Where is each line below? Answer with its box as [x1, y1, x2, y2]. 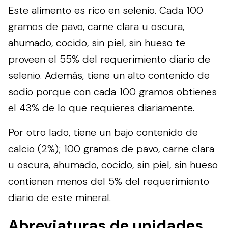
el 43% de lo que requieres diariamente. [8, 101, 194, 115]
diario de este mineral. [8, 190, 111, 204]
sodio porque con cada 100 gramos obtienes [8, 84, 217, 98]
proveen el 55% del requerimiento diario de [8, 52, 210, 66]
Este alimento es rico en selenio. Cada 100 [8, 3, 203, 17]
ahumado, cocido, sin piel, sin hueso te [8, 36, 185, 49]
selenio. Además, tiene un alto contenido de [8, 68, 210, 82]
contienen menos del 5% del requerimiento [8, 174, 209, 188]
